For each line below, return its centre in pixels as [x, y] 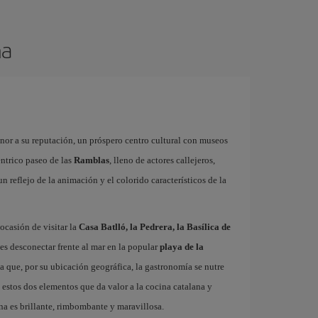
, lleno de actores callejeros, [162, 160]
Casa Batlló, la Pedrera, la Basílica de [154, 227]
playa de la [181, 247]
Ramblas [91, 160]
